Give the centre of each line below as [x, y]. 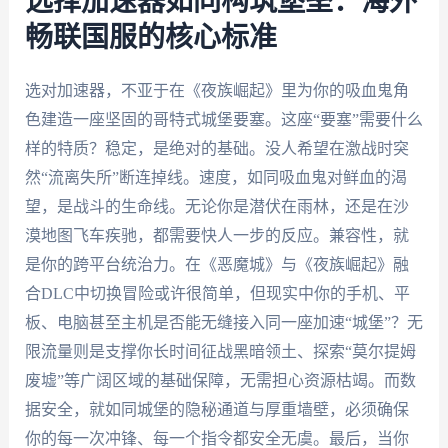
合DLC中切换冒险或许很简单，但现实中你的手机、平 [217, 294]
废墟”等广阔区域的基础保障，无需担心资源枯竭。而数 [220, 381]
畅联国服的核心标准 [150, 38]
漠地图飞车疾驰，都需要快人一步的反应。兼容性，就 [216, 236]
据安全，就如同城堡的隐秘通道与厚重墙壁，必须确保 [216, 410]
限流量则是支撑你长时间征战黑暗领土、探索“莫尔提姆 [220, 352]
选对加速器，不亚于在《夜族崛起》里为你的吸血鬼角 [216, 91]
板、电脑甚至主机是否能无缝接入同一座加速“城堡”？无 [223, 323]
